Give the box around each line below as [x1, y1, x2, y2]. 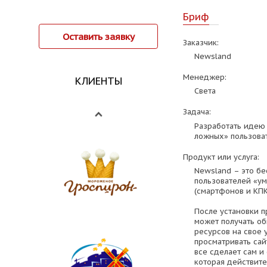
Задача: [182, 107, 211, 117]
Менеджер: [182, 72, 226, 83]
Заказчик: [182, 37, 219, 48]
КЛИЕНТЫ [74, 74, 122, 88]
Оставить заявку [62, 30, 135, 43]
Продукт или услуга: [182, 151, 259, 162]
